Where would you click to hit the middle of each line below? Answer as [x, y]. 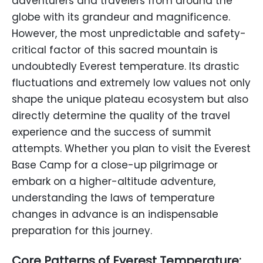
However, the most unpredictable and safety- [129, 33]
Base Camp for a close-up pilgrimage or [115, 165]
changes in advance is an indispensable [115, 214]
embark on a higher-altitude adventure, [114, 181]
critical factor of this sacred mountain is [115, 50]
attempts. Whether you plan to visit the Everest [131, 149]
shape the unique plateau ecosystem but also [130, 99]
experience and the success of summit [112, 132]
